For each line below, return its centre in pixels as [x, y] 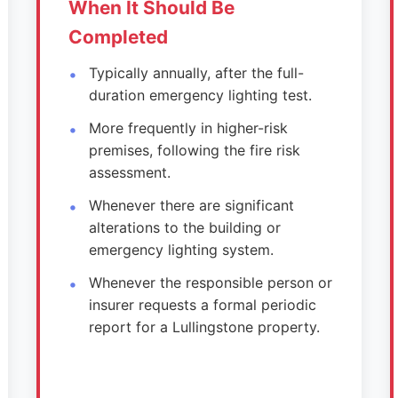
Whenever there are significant [191, 205]
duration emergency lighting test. [200, 95]
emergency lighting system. [181, 250]
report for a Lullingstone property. [204, 327]
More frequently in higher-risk [188, 128]
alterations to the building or [184, 227]
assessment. [129, 172]
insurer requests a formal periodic [202, 305]
